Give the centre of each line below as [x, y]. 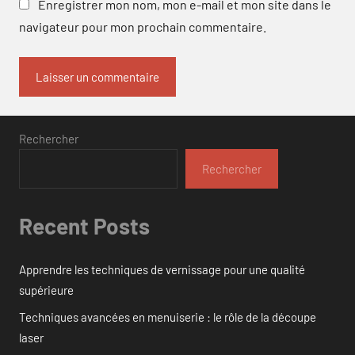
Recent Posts [84, 225]
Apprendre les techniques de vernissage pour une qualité [162, 270]
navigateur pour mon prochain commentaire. [143, 26]
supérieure [46, 290]
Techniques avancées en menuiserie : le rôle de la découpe [168, 317]
